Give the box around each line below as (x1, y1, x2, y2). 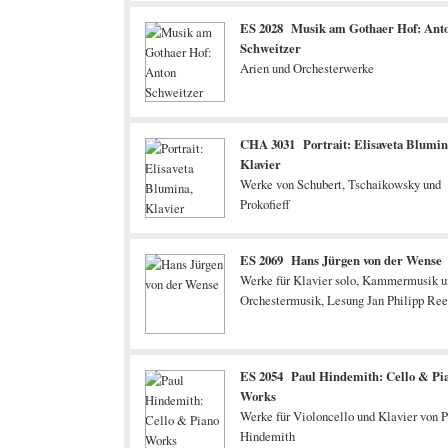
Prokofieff (240, 195, 290, 213)
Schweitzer (240, 39, 301, 57)
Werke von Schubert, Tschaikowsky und (240, 175, 441, 193)
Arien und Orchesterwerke (240, 59, 374, 77)
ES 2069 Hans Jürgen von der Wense (240, 251, 442, 269)
